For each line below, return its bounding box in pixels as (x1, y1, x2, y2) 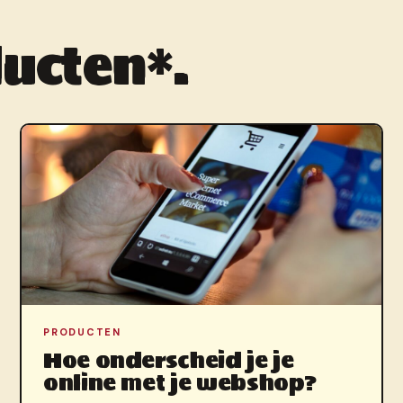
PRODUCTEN (43, 326, 121, 339)
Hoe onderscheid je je (43, 343, 294, 379)
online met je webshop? (43, 365, 318, 401)
